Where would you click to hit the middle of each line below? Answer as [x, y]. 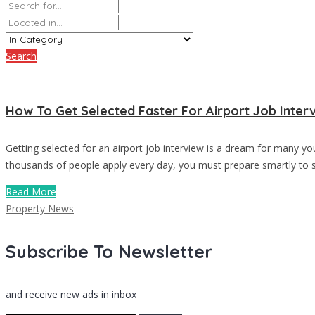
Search [21, 56]
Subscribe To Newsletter [109, 251]
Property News [40, 208]
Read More [31, 191]
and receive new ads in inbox [71, 295]
